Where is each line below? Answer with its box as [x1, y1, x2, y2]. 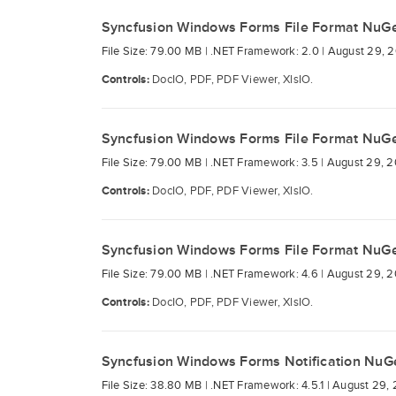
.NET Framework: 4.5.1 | [210, 378, 332, 392]
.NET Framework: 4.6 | [210, 267, 327, 281]
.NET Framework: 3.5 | [210, 156, 327, 170]
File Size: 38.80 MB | [101, 378, 210, 392]
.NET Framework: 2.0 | [210, 44, 328, 58]
